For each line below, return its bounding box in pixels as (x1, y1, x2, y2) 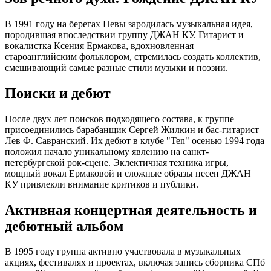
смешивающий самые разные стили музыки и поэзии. (5, 62, 228, 73)
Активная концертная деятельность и (5, 201, 257, 218)
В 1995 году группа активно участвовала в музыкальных (5, 246, 241, 257)
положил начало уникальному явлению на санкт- (5, 146, 209, 157)
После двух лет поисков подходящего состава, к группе (5, 113, 234, 124)
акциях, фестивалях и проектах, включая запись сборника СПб (5, 257, 265, 268)
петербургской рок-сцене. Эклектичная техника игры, (5, 157, 229, 168)
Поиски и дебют (5, 85, 111, 101)
